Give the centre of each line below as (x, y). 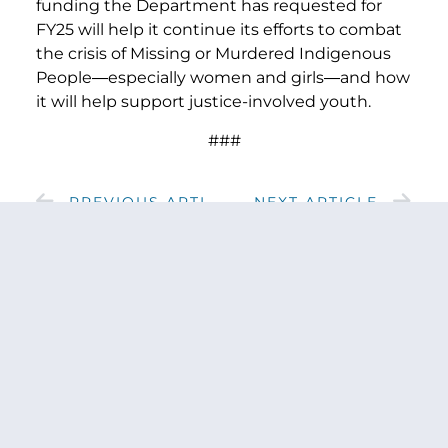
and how (375, 78)
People (64, 78)
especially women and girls (216, 78)
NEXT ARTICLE (316, 201)
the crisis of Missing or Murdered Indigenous (213, 54)
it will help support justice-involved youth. (203, 102)
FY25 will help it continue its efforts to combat (219, 30)
